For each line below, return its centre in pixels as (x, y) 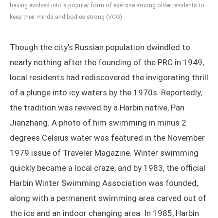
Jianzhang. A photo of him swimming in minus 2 (98, 123)
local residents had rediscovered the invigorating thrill (109, 78)
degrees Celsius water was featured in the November (107, 138)
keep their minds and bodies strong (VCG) (66, 17)
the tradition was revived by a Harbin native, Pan (97, 108)
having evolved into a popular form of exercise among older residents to (107, 5)
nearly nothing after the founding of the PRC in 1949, (107, 63)
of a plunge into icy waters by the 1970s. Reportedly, (106, 93)
